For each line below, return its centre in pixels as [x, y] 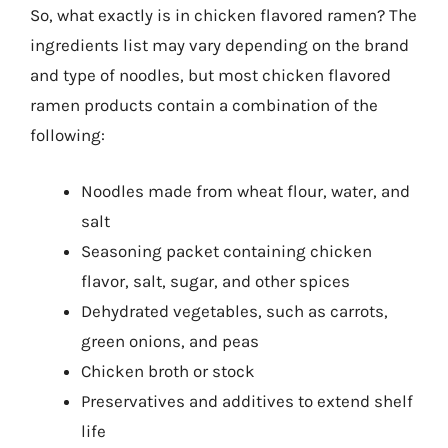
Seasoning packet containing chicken [226, 250]
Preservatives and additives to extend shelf [247, 400]
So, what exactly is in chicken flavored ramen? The [223, 15]
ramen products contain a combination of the [204, 105]
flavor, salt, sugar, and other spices [215, 280]
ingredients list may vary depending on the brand [219, 45]
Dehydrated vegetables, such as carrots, [234, 310]
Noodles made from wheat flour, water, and [245, 190]
